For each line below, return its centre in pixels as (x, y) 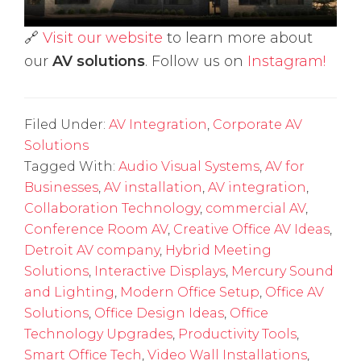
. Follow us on (196, 61)
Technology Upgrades (98, 334)
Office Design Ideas (159, 313)
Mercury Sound (282, 271)
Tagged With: (71, 166)
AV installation (153, 187)
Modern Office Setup (190, 292)
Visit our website (103, 37)
